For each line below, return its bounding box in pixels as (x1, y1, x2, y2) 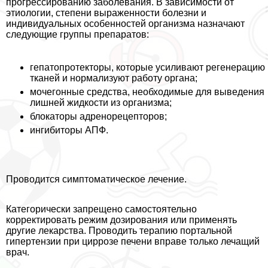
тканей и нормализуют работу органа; (30, 72, 197, 83)
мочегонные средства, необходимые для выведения (30, 86, 264, 97)
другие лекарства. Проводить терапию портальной (6, 225, 232, 236)
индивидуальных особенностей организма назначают (6, 18, 245, 29)
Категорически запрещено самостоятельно (6, 203, 197, 214)
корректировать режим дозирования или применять (6, 214, 237, 225)
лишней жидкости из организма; (30, 97, 172, 108)
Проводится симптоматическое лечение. (6, 173, 187, 184)
